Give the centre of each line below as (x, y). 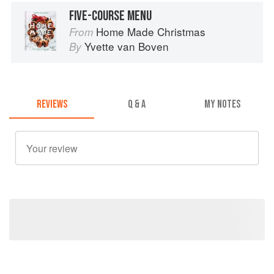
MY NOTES (222, 104)
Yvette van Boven (127, 46)
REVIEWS (52, 104)
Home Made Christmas (151, 32)
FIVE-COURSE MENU (110, 16)
